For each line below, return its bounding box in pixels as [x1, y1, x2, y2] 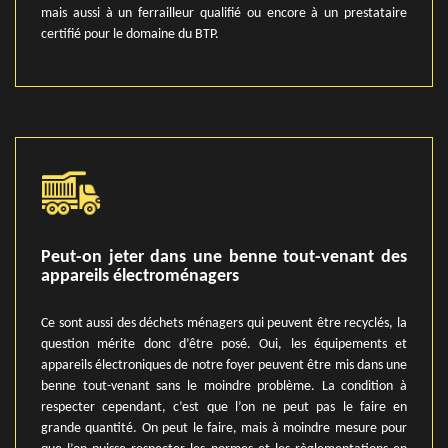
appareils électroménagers [41, 267, 239, 286]
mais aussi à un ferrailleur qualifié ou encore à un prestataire [41, 6, 407, 21]
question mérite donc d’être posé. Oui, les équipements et [41, 337, 407, 352]
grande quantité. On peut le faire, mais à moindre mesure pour [41, 421, 407, 436]
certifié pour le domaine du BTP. [41, 27, 219, 42]
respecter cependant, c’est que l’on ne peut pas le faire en [41, 400, 407, 415]
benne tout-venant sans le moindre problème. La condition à [41, 379, 407, 394]
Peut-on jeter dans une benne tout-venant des [41, 248, 407, 267]
